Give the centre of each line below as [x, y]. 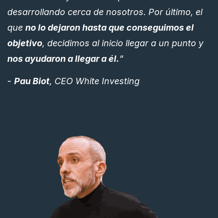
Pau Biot [32, 81]
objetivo [25, 43]
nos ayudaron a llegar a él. [63, 58]
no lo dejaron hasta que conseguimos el [109, 27]
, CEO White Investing [95, 81]
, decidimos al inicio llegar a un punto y [123, 43]
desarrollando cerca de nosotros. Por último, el [105, 12]
